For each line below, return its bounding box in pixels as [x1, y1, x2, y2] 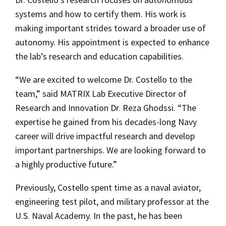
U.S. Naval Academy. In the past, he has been [15, 209, 182, 221]
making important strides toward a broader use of [15, 22, 206, 34]
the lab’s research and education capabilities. [15, 50, 184, 62]
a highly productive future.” [15, 158, 117, 170]
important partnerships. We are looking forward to [15, 144, 206, 156]
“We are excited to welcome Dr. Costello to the [15, 73, 192, 85]
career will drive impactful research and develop [15, 130, 195, 142]
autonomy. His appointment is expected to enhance [15, 36, 209, 48]
